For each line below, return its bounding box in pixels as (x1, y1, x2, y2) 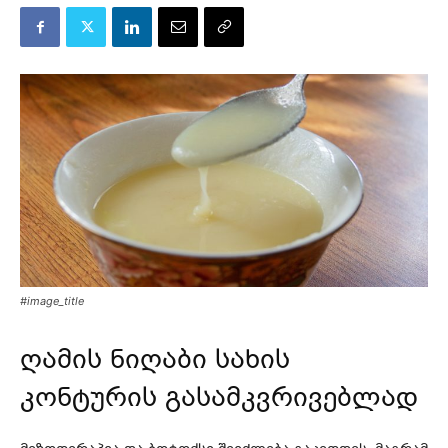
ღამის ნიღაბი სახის (20, 341, 290, 378)
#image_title (20, 294, 84, 309)
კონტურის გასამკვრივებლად (20, 379, 418, 416)
